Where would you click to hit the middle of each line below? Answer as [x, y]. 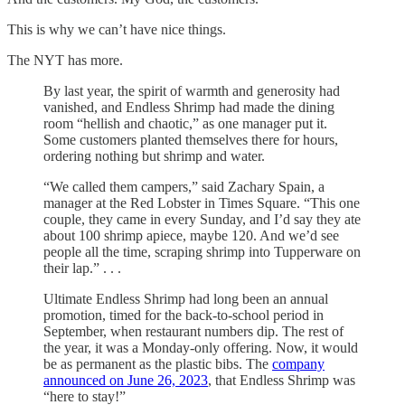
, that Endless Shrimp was [282, 381]
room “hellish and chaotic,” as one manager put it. [185, 124]
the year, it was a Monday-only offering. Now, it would [201, 348]
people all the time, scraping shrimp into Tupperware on [202, 252]
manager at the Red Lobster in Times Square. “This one [202, 203]
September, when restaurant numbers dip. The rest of [193, 332]
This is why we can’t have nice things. [117, 30]
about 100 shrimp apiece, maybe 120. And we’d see [191, 236]
